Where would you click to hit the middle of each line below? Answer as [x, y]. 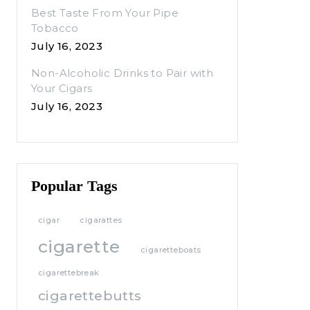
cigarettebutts [90, 295]
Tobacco [55, 28]
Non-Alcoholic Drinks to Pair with [122, 73]
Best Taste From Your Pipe [105, 13]
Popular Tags [74, 185]
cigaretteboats [171, 250]
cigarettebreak [69, 273]
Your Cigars [62, 88]
